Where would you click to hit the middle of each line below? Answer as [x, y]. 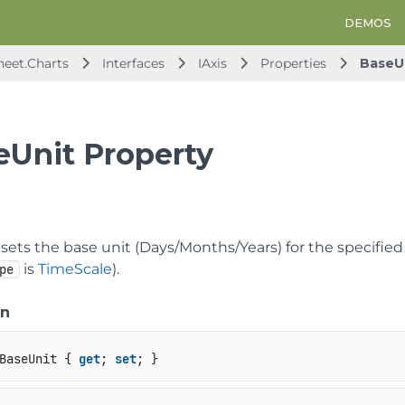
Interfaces [135, 63]
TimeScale [75, 269]
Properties [295, 63]
